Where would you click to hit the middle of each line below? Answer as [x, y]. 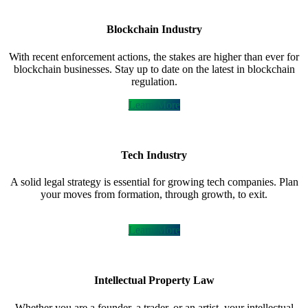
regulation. [154, 81]
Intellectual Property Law [154, 280]
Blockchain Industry [154, 30]
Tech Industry [154, 155]
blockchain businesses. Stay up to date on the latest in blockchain [154, 69]
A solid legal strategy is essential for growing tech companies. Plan [154, 182]
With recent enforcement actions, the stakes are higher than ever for [154, 56]
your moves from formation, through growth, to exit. [154, 195]
